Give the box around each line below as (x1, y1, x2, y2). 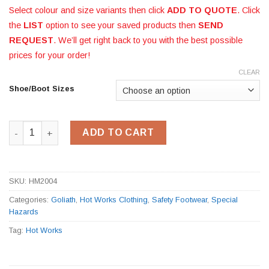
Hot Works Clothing (80, 195, 148, 205)
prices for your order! (9, 50, 90, 60)
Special (211, 195, 238, 205)
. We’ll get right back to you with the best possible (53, 35, 243, 45)
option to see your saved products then (43, 20, 198, 30)
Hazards (9, 207, 38, 217)
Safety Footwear (152, 195, 207, 205)
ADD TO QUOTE (167, 5, 237, 15)
